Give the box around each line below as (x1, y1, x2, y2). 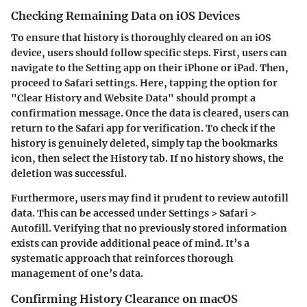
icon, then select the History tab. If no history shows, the (11, 151, 284, 164)
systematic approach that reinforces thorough (11, 251, 233, 265)
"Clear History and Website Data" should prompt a (11, 91, 256, 104)
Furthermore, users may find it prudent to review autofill (11, 191, 288, 204)
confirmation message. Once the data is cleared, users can (11, 106, 289, 119)
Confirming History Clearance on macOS (11, 291, 238, 306)
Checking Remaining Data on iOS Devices (11, 8, 240, 23)
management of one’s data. (11, 267, 143, 280)
